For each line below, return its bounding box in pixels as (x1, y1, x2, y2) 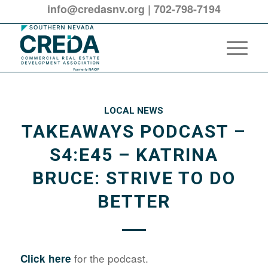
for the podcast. (74, 250, 148, 266)
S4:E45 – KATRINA (49, 144, 218, 165)
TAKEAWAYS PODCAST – (22, 121, 246, 142)
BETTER (97, 191, 170, 212)
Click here (20, 251, 71, 266)
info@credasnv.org (47, 1, 145, 17)
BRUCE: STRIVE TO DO (32, 167, 236, 188)
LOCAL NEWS (104, 105, 164, 116)
